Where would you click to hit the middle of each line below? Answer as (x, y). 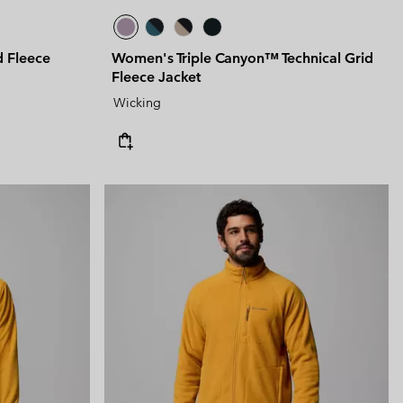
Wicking (137, 103)
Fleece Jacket (156, 77)
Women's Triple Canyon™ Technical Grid (242, 58)
